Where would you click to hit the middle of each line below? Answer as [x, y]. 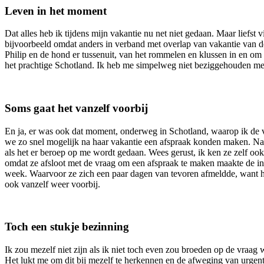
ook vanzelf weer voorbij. [52, 184]
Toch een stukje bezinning [67, 227]
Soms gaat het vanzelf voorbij [76, 108]
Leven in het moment [56, 11]
